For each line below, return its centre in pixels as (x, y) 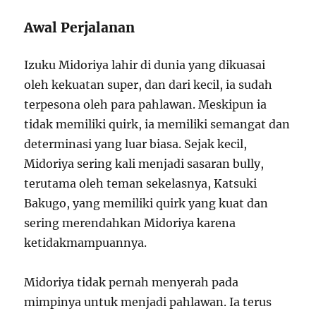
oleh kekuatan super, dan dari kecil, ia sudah (148, 84)
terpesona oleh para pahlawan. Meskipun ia (146, 104)
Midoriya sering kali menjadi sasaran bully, (144, 163)
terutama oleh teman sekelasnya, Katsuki (141, 183)
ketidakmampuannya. (86, 242)
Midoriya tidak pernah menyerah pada (132, 282)
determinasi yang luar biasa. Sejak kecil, (136, 144)
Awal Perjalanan (80, 27)
